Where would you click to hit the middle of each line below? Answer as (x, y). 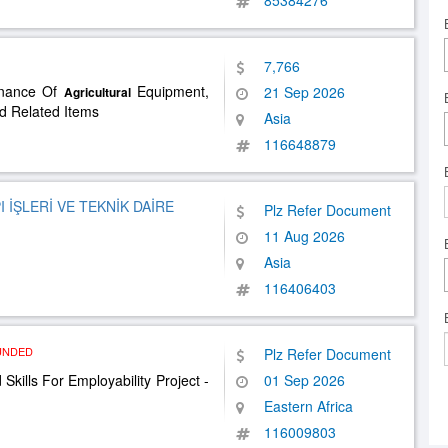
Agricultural (97, 92)
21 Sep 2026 (304, 92)
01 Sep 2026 (304, 380)
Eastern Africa (308, 406)
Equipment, (170, 91)
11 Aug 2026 (304, 236)
